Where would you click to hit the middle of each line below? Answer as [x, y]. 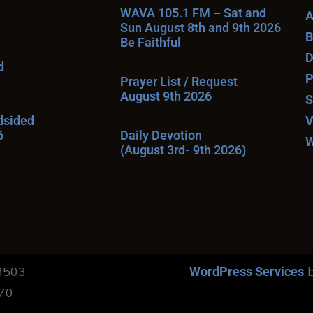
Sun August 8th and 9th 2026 [201, 28]
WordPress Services [247, 271]
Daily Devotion [161, 135]
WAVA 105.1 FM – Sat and [193, 13]
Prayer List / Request [179, 81]
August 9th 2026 [166, 96]
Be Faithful [151, 42]
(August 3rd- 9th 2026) [183, 150]
